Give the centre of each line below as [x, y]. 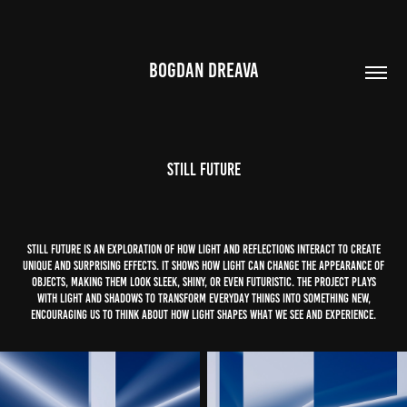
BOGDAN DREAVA [203, 70]
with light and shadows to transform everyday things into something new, [203, 298]
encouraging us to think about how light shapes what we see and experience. [203, 315]
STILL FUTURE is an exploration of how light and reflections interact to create [203, 249]
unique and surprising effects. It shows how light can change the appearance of [203, 266]
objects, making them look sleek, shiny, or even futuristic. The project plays [203, 282]
